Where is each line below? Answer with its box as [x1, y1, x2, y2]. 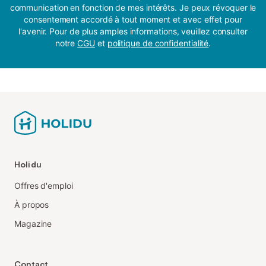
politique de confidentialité [107, 37, 209, 48]
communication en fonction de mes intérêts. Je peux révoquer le [9, 2, 256, 12]
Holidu [14, 159, 42, 169]
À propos [14, 199, 49, 210]
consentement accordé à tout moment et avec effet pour [24, 14, 242, 24]
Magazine [14, 218, 52, 229]
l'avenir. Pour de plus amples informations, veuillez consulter [18, 26, 248, 36]
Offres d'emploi [14, 180, 73, 191]
